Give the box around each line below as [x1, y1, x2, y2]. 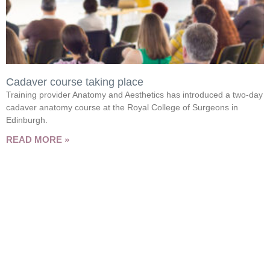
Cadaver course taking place [6, 75, 143, 88]
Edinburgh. [6, 115, 48, 125]
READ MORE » [6, 134, 69, 145]
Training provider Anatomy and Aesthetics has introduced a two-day [6, 89, 263, 99]
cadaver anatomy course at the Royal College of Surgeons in [6, 102, 238, 112]
